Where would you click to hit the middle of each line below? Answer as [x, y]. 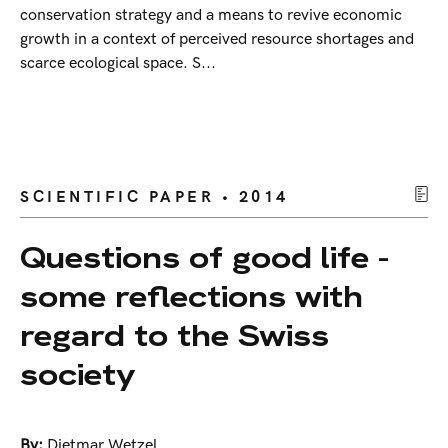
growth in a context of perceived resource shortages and [217, 40]
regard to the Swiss [174, 336]
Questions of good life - [204, 258]
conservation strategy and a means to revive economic [211, 16]
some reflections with [191, 297]
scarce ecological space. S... [118, 64]
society [78, 375]
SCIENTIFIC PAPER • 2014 [154, 198]
